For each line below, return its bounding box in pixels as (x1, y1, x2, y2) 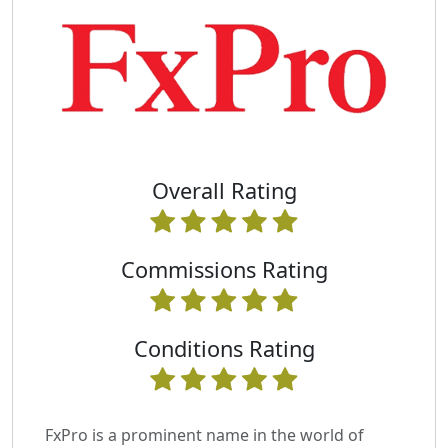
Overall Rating (151, 175, 297, 205)
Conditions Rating (133, 334, 315, 364)
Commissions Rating (120, 255, 328, 285)
